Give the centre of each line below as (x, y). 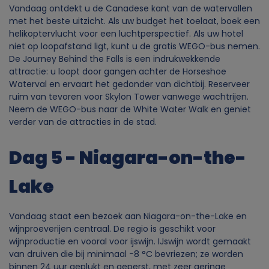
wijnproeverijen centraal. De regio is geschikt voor (112, 228)
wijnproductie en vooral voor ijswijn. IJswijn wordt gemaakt (130, 241)
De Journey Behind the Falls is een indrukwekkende (115, 59)
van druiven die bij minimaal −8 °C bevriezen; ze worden (126, 254)
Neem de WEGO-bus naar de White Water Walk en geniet (130, 109)
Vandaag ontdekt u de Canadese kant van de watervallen (131, 8)
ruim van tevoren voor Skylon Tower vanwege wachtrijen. (129, 96)
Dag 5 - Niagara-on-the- (128, 157)
